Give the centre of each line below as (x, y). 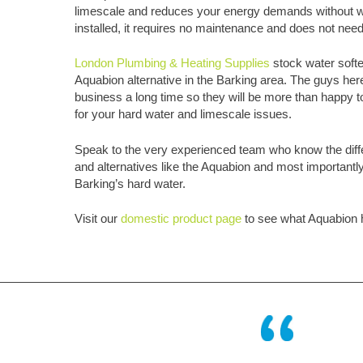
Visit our (98, 219)
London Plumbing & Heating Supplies (172, 63)
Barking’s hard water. (130, 183)
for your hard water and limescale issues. (183, 114)
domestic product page (181, 219)
